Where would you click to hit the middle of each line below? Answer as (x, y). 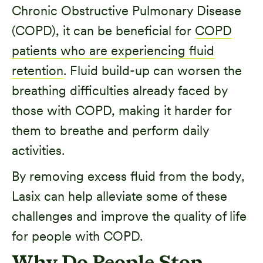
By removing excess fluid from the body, (128, 176)
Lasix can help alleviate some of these (119, 196)
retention (38, 70)
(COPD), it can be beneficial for (103, 30)
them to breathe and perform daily (110, 130)
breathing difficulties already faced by (120, 90)
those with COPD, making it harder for (122, 110)
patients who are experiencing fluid (113, 50)
